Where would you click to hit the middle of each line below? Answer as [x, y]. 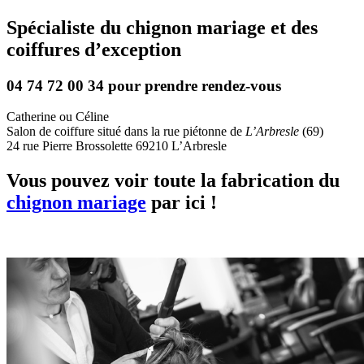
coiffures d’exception [94, 49]
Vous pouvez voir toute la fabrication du [173, 181]
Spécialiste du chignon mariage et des [162, 27]
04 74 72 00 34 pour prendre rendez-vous [144, 85]
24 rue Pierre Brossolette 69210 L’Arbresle [117, 146]
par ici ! [182, 203]
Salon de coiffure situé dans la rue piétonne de [126, 132]
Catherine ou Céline [58, 117]
